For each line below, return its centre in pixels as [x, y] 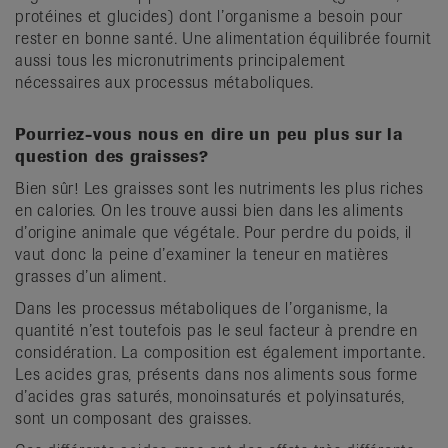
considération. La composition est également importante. [220, 353]
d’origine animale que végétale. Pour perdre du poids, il [213, 233]
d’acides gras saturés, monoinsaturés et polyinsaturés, [210, 397]
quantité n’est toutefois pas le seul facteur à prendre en [216, 331]
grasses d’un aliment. [91, 277]
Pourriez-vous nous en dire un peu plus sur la [209, 135]
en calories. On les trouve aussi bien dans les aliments [209, 211]
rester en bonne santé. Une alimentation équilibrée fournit [223, 39]
